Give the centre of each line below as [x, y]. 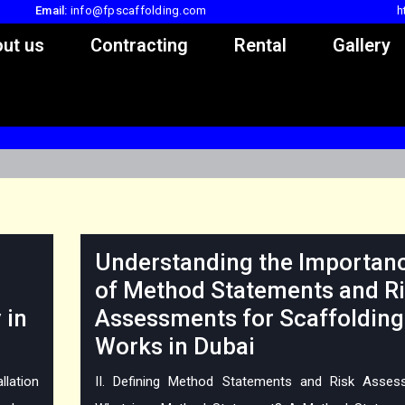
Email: [52, 10]
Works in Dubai [175, 347]
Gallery [362, 45]
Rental [260, 45]
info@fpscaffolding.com [138, 10]
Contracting [139, 45]
